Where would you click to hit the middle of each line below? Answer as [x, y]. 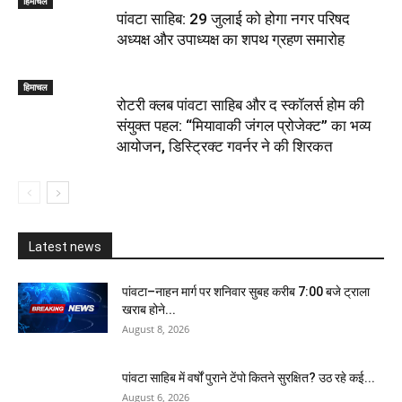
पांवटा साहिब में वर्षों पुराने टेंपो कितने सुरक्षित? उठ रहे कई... [249, 377]
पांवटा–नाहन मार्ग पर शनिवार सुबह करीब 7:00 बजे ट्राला [246, 291]
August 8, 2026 [156, 328]
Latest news [65, 246]
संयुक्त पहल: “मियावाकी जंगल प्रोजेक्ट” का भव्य [244, 125]
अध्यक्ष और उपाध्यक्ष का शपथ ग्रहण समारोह [231, 39]
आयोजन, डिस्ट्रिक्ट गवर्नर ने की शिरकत [225, 146]
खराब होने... [149, 309]
